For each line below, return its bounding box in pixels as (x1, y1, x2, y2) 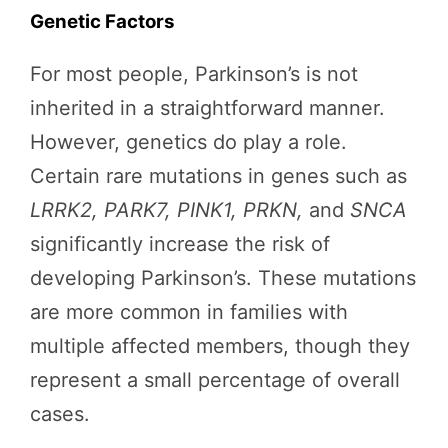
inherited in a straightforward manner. (30, 96, 385, 121)
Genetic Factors (30, 10, 175, 34)
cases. (30, 402, 90, 427)
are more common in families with (30, 300, 348, 325)
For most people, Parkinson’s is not (30, 62, 358, 87)
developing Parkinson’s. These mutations (30, 266, 416, 291)
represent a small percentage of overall (30, 368, 400, 393)
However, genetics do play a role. (30, 130, 347, 155)
